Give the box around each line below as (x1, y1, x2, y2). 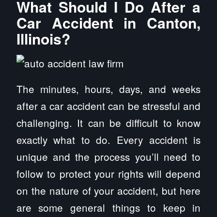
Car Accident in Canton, (16, 12, 201, 33)
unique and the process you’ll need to (16, 149, 201, 164)
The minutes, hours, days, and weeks (16, 81, 201, 96)
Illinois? (16, 28, 70, 49)
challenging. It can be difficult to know (16, 115, 201, 130)
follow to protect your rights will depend (16, 166, 201, 181)
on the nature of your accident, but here (16, 183, 201, 198)
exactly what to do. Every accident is (16, 132, 201, 147)
